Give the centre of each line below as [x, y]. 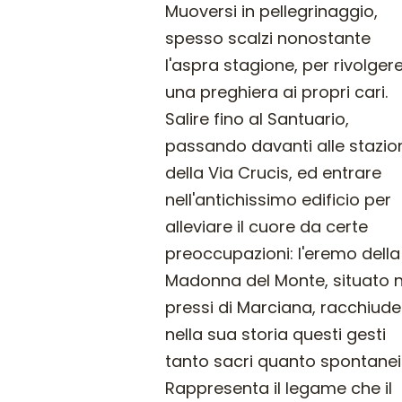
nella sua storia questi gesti [276, 335]
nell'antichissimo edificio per [279, 200]
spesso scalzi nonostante [268, 39]
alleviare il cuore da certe [267, 227]
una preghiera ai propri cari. [277, 92]
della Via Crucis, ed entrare [274, 173]
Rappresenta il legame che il [279, 389]
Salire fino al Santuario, [258, 119]
